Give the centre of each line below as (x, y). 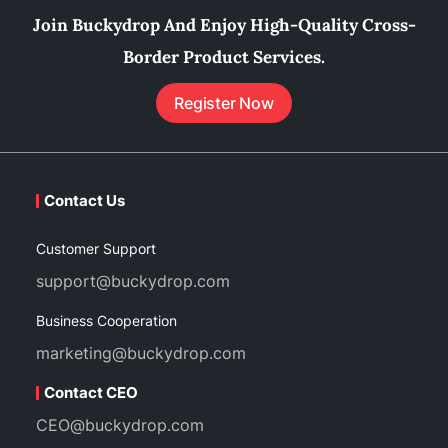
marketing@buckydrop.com (141, 353)
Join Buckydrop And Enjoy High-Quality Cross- (224, 25)
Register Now (224, 103)
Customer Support (96, 249)
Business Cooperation (106, 321)
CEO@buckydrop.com (120, 425)
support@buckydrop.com (133, 281)
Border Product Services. (224, 57)
